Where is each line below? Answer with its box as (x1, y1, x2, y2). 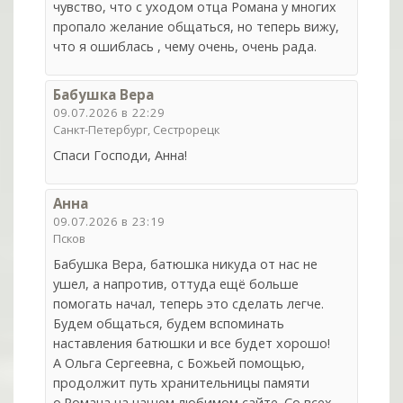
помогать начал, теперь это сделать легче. (53, 294, 325, 312)
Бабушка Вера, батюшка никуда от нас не (53, 255, 318, 273)
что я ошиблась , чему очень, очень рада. (53, 38, 318, 56)
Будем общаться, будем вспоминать (53, 314, 285, 332)
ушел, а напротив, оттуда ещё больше (53, 274, 300, 292)
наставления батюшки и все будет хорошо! (53, 334, 331, 352)
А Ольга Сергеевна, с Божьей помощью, (53, 354, 306, 372)
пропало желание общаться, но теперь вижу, (53, 18, 340, 36)
